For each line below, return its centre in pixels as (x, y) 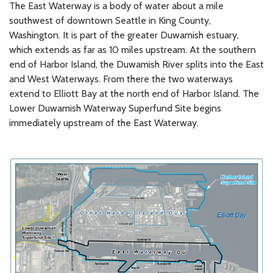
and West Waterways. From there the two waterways (121, 79)
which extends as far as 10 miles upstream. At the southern (133, 49)
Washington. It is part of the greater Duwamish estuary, (124, 35)
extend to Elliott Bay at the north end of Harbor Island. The (134, 93)
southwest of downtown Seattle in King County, (110, 20)
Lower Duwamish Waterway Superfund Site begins (115, 108)
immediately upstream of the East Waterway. (104, 122)
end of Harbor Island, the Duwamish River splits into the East (136, 64)
